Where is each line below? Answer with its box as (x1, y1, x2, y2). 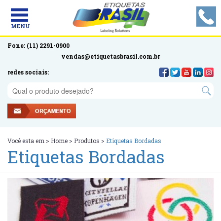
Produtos (74, 137, 100, 145)
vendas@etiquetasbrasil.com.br (61, 52, 160, 60)
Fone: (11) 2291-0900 (7, 41, 70, 49)
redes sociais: (7, 68, 49, 76)
